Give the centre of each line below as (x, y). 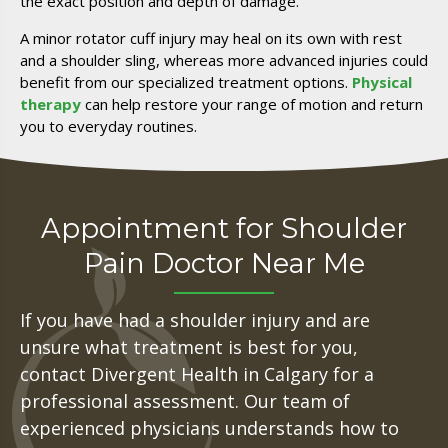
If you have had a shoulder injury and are (195, 319)
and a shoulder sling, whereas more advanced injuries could (224, 59)
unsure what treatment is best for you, (189, 346)
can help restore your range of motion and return (252, 103)
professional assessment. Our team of (185, 400)
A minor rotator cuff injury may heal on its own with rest (211, 37)
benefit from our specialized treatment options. (186, 81)
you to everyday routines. (108, 125)
